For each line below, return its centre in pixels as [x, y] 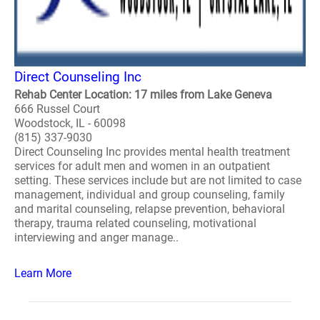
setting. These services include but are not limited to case [158, 180]
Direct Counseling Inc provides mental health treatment [152, 152]
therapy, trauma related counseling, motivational [135, 223]
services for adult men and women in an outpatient [142, 166]
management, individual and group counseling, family [150, 195]
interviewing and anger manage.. [96, 237]
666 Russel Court [57, 109]
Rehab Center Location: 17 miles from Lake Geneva [143, 95]
